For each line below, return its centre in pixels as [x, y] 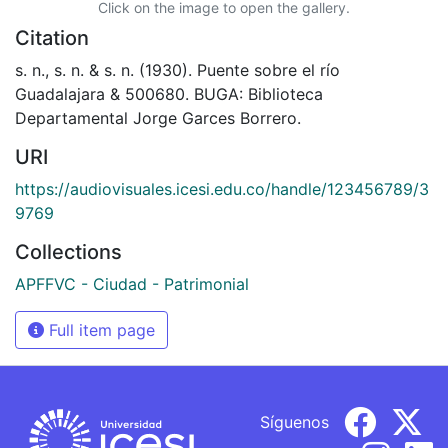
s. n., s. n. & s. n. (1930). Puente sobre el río [177, 69]
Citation [52, 37]
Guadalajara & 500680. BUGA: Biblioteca [169, 93]
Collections [68, 251]
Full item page [99, 329]
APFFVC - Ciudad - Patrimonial [132, 283]
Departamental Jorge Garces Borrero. [158, 117]
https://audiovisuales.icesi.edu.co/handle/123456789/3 [222, 188]
